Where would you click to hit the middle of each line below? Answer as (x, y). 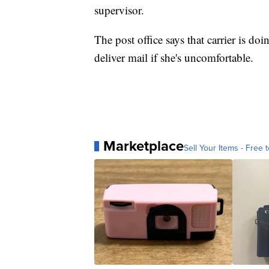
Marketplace (144, 146)
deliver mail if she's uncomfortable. (174, 58)
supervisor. (121, 10)
